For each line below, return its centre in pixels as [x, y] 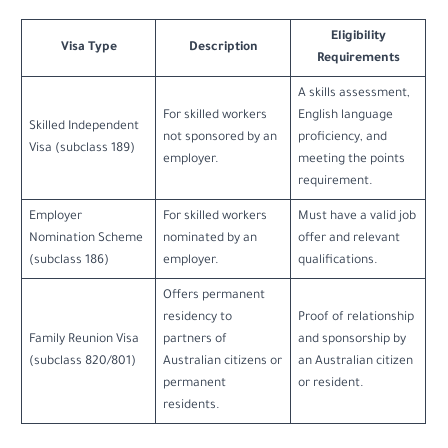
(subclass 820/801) [82, 362]
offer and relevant [348, 239]
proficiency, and [342, 138]
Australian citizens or [222, 362]
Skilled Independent [83, 127]
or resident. [330, 384]
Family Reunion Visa [83, 340]
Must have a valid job [356, 217]
